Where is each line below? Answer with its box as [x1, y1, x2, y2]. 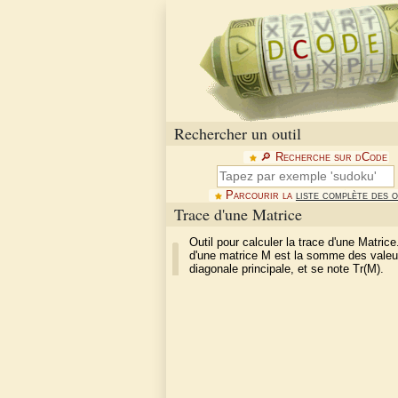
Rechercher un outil [174, 123, 301, 144]
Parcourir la [225, 189, 296, 202]
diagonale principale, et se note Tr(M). [189, 261, 384, 275]
